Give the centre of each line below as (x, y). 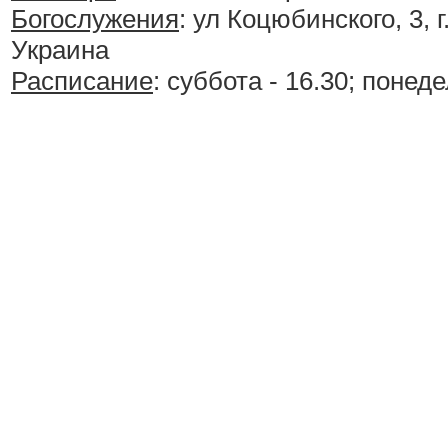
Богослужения (95, 19)
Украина (60, 50)
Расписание (82, 81)
